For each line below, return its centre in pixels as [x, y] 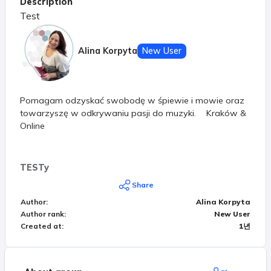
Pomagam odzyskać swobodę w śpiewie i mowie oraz [132, 100]
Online [32, 126]
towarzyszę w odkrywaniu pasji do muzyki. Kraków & [133, 113]
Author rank [42, 214]
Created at [41, 226]
